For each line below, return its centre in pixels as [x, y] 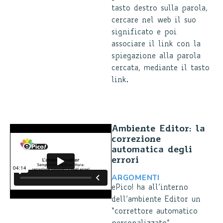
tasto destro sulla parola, [160, 9]
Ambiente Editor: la [158, 129]
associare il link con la [156, 45]
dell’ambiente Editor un [156, 200]
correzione [136, 140]
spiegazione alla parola [156, 56]
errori [125, 161]
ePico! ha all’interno [150, 188]
